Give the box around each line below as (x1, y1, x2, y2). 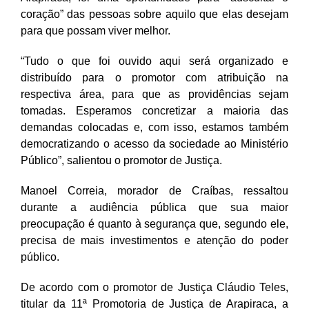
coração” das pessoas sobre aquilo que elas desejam (21, 8, 288, 20)
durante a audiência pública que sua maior (21, 201, 288, 213)
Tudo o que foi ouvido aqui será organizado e (24, 54, 288, 67)
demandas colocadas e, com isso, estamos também (21, 121, 288, 133)
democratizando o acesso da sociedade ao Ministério (21, 137, 288, 150)
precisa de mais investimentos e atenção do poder (21, 234, 288, 246)
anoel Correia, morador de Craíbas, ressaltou (30, 184, 288, 197)
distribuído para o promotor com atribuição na (21, 71, 288, 83)
